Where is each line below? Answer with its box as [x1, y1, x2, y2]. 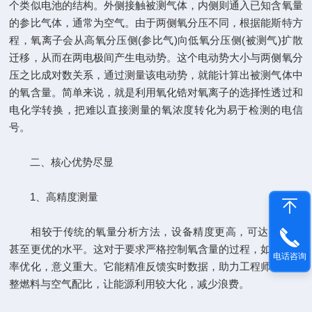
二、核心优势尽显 [9, 156, 114, 168]
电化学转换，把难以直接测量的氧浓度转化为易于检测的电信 [9, 104, 303, 116]
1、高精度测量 [9, 191, 99, 203]
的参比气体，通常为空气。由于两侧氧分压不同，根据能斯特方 [9, 17, 303, 29]
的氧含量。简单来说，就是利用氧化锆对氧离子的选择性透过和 [9, 86, 303, 98]
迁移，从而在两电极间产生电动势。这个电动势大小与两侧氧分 [9, 52, 303, 63]
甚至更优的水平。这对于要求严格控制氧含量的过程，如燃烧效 [9, 243, 303, 255]
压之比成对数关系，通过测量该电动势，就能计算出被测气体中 [9, 69, 303, 81]
